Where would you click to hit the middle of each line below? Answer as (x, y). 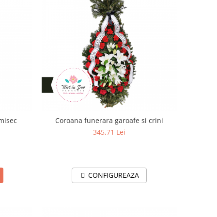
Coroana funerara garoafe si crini (109, 120)
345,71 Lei (109, 132)
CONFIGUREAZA (114, 175)
